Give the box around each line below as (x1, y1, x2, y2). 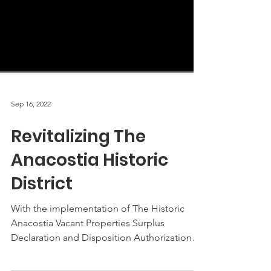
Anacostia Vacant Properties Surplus (11, 244, 165, 256)
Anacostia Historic (11, 175, 168, 199)
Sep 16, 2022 (11, 126, 51, 135)
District (11, 199, 73, 223)
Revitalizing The (11, 152, 146, 175)
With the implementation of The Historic (11, 230, 184, 241)
